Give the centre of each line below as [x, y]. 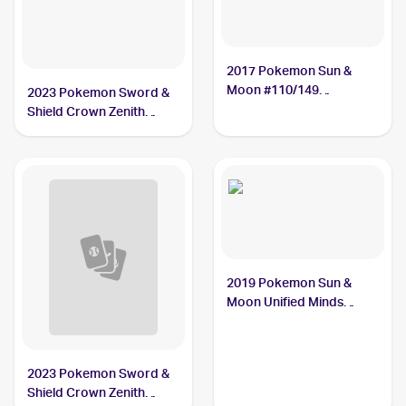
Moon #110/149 [273, 90]
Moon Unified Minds [285, 302]
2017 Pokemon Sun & [290, 71]
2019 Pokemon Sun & [290, 283]
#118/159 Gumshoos [88, 130]
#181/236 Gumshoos [288, 321]
